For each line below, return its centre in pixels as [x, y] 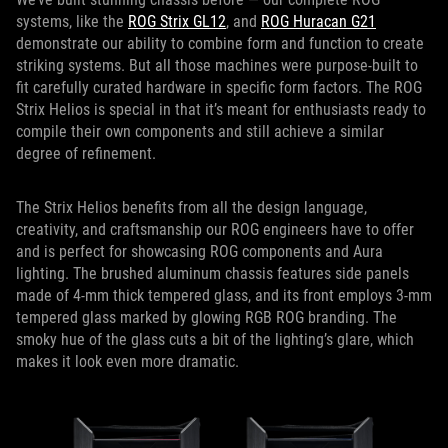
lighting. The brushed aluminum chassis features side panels [212, 273]
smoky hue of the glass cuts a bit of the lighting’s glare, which [215, 339]
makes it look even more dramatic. [127, 361]
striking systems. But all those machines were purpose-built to [217, 65]
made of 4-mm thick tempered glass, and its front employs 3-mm [224, 295]
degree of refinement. [88, 153]
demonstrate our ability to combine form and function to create [220, 43]
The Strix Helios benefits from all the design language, [191, 207]
